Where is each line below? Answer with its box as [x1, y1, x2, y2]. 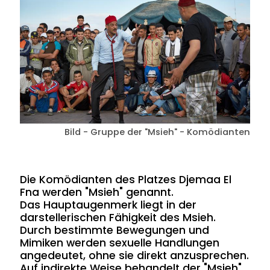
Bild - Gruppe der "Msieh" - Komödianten [64, 126, 250, 139]
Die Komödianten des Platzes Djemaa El [20, 172, 232, 187]
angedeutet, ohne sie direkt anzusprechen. [20, 248, 250, 263]
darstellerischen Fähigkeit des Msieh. [20, 210, 216, 225]
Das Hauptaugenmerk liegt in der [20, 198, 197, 213]
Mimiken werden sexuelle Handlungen [20, 236, 220, 251]
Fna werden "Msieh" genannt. [20, 185, 174, 200]
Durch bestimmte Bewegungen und [20, 223, 210, 238]
